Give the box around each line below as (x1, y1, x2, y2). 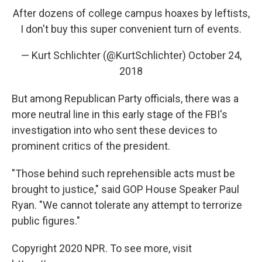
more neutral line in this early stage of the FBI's (12, 108, 227, 120)
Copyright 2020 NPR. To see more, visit (12, 242, 192, 254)
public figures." (12, 215, 80, 227)
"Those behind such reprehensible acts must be (12, 167, 235, 180)
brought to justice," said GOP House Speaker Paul (12, 183, 239, 195)
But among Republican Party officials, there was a (12, 92, 239, 105)
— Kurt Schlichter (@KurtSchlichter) (20, 49, 188, 61)
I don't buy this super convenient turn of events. (20, 23, 242, 35)
